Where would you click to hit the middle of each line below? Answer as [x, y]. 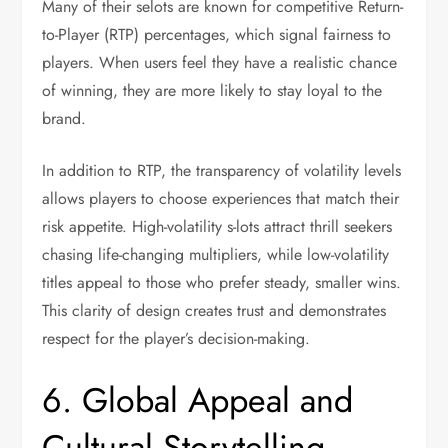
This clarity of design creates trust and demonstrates [214, 310]
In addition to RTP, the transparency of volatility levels [222, 170]
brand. [64, 118]
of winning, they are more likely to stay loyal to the [212, 90]
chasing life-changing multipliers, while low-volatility [216, 254]
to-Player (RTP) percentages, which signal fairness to [217, 34]
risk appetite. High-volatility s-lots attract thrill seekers [217, 226]
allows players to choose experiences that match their [221, 198]
